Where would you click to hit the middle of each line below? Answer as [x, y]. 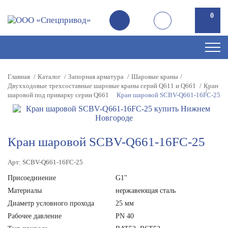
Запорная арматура [96, 77]
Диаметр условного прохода [51, 203]
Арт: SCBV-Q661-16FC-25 [45, 162]
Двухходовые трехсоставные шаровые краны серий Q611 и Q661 [102, 86]
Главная [19, 77]
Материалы [25, 191]
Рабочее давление [35, 216]
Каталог [49, 77]
